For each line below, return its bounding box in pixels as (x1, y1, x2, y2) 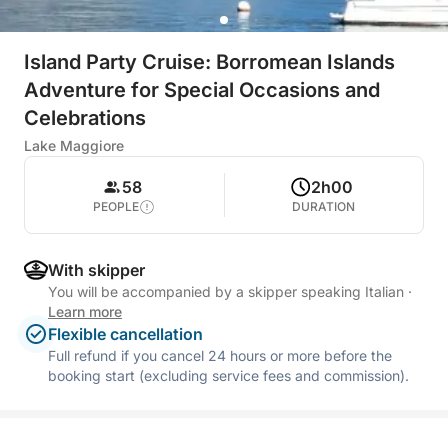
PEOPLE (93, 199, 140, 214)
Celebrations (24, 106, 146, 130)
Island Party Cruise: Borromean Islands (24, 50, 395, 74)
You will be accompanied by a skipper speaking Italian (48, 283, 408, 300)
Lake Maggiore (24, 137, 124, 154)
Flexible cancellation (48, 324, 203, 344)
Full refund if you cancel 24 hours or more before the (48, 347, 392, 364)
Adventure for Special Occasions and (24, 78, 380, 102)
